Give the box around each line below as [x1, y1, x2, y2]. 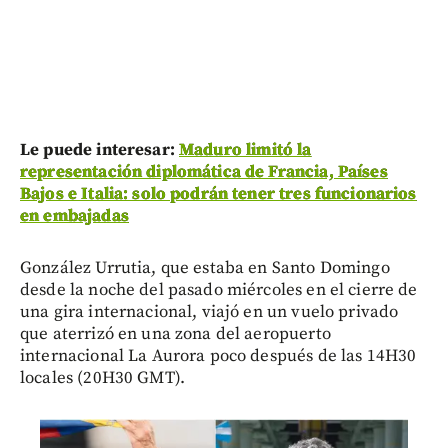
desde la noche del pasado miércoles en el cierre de [20, 278, 418, 301]
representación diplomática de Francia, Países [20, 160, 388, 183]
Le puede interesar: [20, 138, 179, 161]
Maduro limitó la [179, 138, 312, 161]
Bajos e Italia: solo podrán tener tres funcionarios [20, 182, 417, 205]
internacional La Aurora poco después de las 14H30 [20, 344, 417, 367]
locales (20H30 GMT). [20, 366, 185, 389]
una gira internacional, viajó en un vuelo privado [20, 300, 399, 323]
